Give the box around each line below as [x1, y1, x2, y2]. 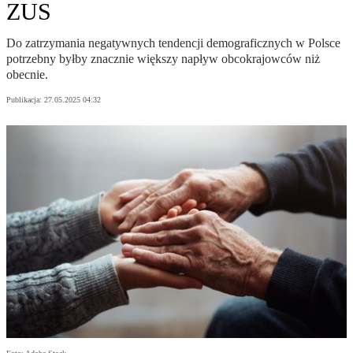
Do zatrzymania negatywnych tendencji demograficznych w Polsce [6, 36, 340, 50]
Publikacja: [6, 95, 44, 105]
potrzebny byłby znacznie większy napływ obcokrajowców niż [6, 52, 320, 66]
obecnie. [6, 68, 48, 82]
